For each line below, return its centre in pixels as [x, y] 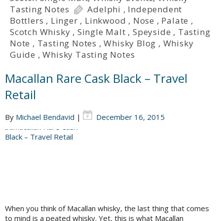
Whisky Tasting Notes [89, 55]
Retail [20, 95]
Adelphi [104, 9]
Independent [155, 9]
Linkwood [106, 21]
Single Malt [101, 32]
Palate [175, 21]
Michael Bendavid [45, 117]
